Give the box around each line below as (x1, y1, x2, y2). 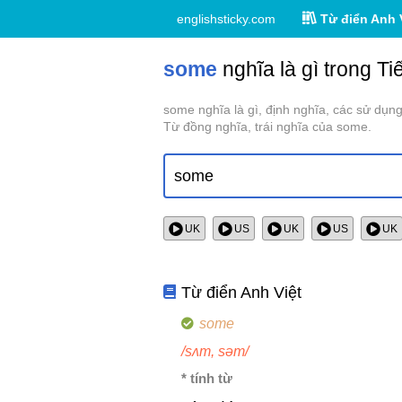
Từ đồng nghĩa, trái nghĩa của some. (163, 119, 371, 134)
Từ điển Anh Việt (181, 284, 302, 302)
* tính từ (181, 371, 232, 387)
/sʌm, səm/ (181, 344, 249, 360)
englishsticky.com (177, 12, 275, 26)
